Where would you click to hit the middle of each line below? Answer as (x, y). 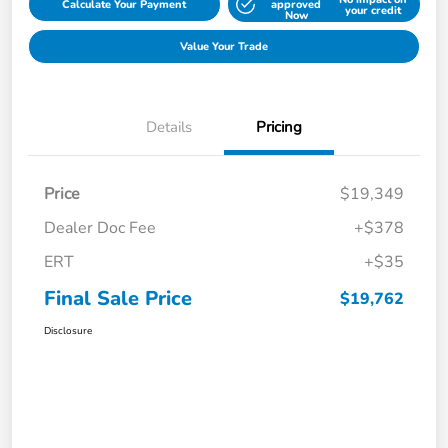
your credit (372, 10)
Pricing (279, 127)
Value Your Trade (224, 47)
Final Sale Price (118, 299)
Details (169, 127)
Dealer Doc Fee (100, 228)
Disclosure (68, 331)
